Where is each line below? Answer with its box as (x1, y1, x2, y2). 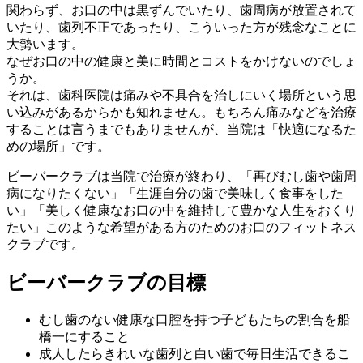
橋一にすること (39, 329, 130, 344)
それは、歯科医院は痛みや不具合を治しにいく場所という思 (6, 88, 357, 102)
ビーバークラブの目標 (6, 271, 206, 293)
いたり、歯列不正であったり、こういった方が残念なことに (6, 19, 357, 34)
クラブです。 (6, 237, 84, 251)
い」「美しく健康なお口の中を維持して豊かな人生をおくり (6, 203, 357, 217)
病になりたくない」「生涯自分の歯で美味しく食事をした (6, 186, 344, 200)
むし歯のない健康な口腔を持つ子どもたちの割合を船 (39, 312, 350, 327)
